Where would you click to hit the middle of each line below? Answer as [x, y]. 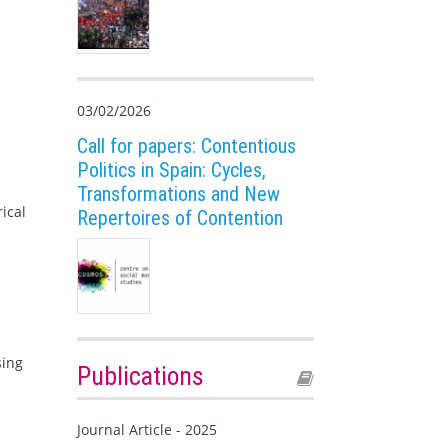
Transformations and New [179, 193]
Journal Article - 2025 [147, 430]
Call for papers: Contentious [187, 145]
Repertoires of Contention [180, 217]
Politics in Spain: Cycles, [172, 169]
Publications [141, 376]
